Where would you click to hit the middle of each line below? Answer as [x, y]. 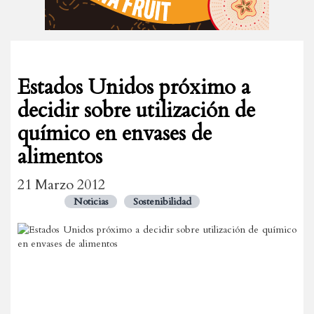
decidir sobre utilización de [136, 110]
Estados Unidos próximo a [134, 87]
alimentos [60, 157]
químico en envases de [115, 134]
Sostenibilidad [162, 202]
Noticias [91, 202]
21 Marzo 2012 [61, 185]
